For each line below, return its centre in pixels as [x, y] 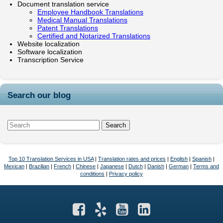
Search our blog [39, 95]
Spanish [202, 159]
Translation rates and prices [132, 159]
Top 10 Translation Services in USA [51, 159]
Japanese [112, 166]
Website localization [49, 44]
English [179, 159]
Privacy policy [126, 173]
